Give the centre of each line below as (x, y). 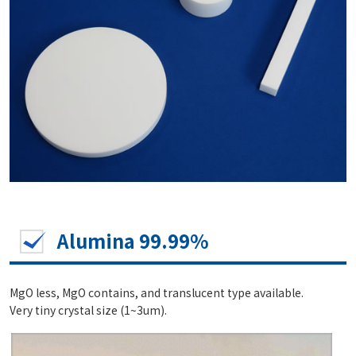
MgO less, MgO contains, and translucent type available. (157, 293)
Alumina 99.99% (133, 241)
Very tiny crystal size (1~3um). (88, 310)
